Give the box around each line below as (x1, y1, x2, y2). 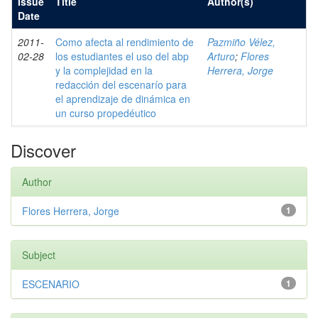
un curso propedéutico (55, 106, 156, 120)
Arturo (207, 49, 235, 63)
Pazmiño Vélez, (207, 35, 275, 49)
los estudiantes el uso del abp (55, 49, 189, 63)
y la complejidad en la (55, 63, 153, 77)
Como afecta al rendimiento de (55, 35, 194, 49)
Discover (11, 138, 76, 163)
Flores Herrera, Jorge (22, 204, 119, 218)
